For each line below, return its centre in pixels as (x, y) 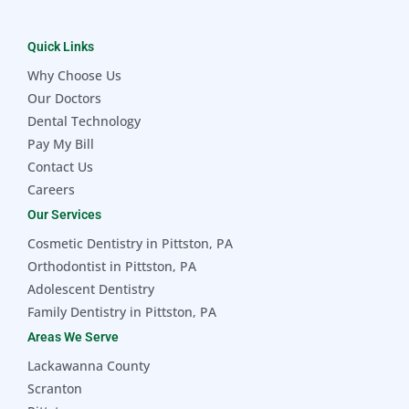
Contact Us (60, 166)
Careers (51, 189)
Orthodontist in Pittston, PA (112, 266)
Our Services (64, 214)
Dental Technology (84, 121)
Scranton (55, 388)
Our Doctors (64, 98)
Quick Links (61, 46)
